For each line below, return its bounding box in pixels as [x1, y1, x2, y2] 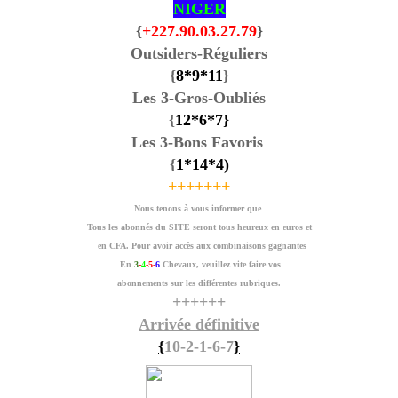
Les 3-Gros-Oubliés [132, 88, 266, 107]
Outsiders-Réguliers [131, 44, 267, 62]
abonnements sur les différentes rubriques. [117, 277, 281, 288]
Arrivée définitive [139, 314, 259, 333]
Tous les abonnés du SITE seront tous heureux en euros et [86, 221, 312, 232]
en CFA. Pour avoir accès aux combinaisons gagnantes [92, 240, 306, 251]
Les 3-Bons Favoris [131, 132, 267, 151]
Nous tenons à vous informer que [134, 203, 264, 213]
